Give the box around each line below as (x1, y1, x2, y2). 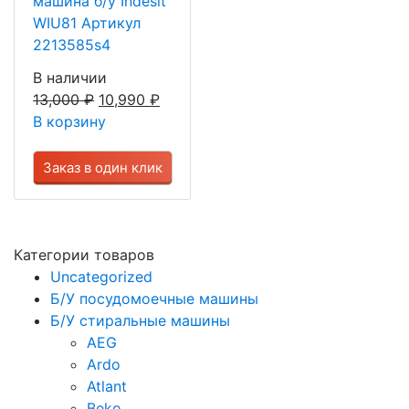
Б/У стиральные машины (50, 310, 230, 330)
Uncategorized (50, 267, 152, 286)
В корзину (33, 111, 106, 131)
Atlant (87, 376, 127, 395)
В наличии (33, 68, 107, 87)
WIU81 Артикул (33, 13, 141, 32)
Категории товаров (14, 245, 154, 264)
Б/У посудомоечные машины (50, 288, 258, 308)
